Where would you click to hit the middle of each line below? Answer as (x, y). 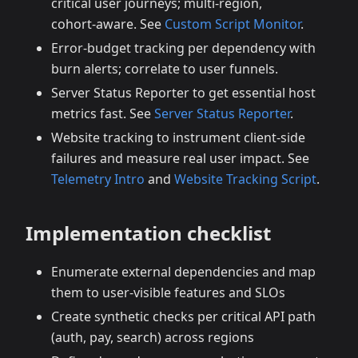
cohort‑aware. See (108, 24)
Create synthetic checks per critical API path (183, 317)
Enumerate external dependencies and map (183, 272)
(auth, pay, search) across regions (153, 338)
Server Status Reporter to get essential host (183, 93)
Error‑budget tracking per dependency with (183, 48)
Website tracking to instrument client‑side (178, 138)
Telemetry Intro (98, 179)
